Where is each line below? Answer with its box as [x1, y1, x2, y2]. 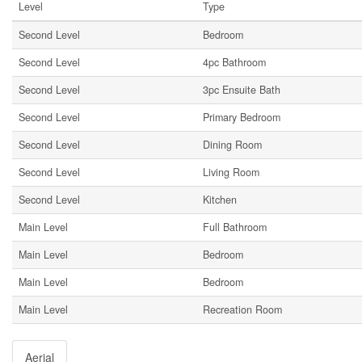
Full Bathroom [203, 220, 267, 235]
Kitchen [203, 192, 237, 208]
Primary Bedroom [203, 110, 280, 125]
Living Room [203, 165, 259, 180]
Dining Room [203, 137, 262, 153]
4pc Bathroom [203, 55, 266, 70]
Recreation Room [203, 302, 282, 318]
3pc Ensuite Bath [203, 82, 280, 98]
